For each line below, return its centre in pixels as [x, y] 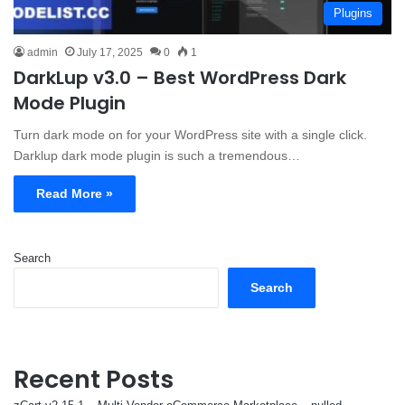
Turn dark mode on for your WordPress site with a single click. [190, 134]
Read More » [75, 193]
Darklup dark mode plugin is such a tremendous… [157, 155]
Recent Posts [94, 379]
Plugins [353, 13]
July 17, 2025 [110, 52]
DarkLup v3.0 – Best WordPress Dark [180, 77]
